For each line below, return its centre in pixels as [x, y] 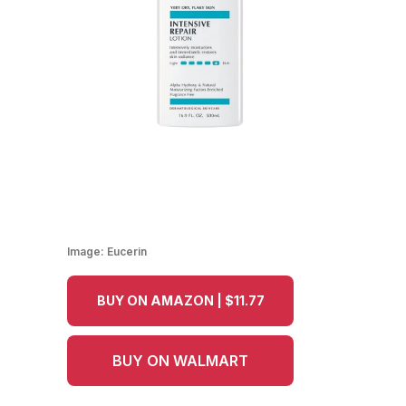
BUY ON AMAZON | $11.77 [180, 301]
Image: [87, 252]
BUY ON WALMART [180, 361]
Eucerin [127, 252]
